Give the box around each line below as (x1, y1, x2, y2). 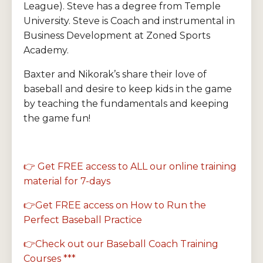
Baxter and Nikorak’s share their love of (23, 69, 207, 80)
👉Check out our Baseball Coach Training (23, 238, 218, 249)
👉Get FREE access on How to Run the (23, 200, 206, 211)
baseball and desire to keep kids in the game (23, 83, 232, 95)
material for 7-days (23, 176, 110, 187)
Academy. (23, 45, 69, 56)
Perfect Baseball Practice (23, 214, 142, 225)
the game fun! (23, 113, 90, 124)
